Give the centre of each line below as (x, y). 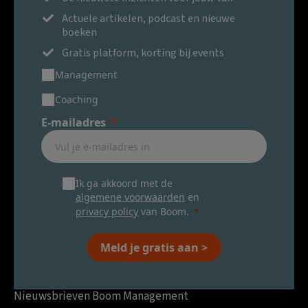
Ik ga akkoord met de (125, 184)
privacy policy (107, 212)
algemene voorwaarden (130, 197)
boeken (79, 33)
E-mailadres (74, 123)
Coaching (77, 100)
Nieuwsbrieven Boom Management (101, 297)
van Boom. (164, 212)
